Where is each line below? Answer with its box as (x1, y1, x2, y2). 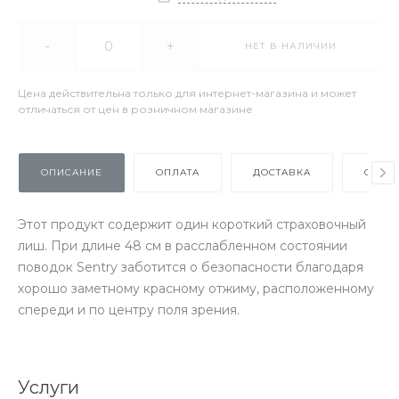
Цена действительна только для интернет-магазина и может (18, 86, 356, 100)
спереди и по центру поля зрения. (18, 302, 240, 318)
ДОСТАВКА (253, 167, 311, 178)
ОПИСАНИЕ (41, 167, 102, 178)
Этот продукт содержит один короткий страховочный (18, 216, 366, 232)
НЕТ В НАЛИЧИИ (245, 40, 337, 52)
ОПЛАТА (156, 167, 199, 178)
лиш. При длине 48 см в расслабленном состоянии (18, 238, 347, 254)
